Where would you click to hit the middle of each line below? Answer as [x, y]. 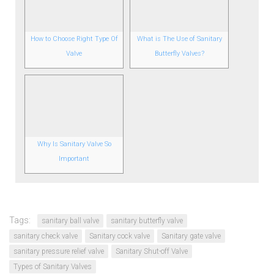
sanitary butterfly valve [147, 221]
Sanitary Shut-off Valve [152, 251]
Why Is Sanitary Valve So [74, 144]
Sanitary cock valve [120, 236]
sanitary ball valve [70, 221]
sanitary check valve [46, 236]
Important [74, 159]
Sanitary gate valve [191, 236]
